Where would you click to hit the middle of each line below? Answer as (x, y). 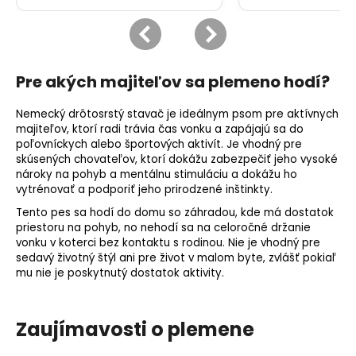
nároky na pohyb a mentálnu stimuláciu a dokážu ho (157, 174)
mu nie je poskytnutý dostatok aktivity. (120, 273)
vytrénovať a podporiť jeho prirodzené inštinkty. (146, 189)
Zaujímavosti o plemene (135, 329)
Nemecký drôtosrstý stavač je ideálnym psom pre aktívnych (177, 114)
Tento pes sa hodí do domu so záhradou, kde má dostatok (175, 212)
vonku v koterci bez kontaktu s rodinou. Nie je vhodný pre (168, 242)
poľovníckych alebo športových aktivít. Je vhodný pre (159, 144)
